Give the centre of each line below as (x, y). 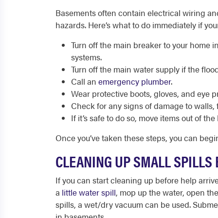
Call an (85, 81)
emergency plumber (135, 81)
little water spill (89, 192)
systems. (87, 57)
